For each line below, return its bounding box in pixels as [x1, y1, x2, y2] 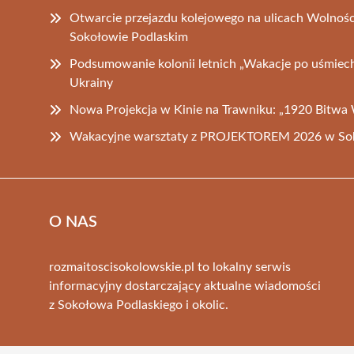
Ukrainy [70, 76, 113, 89]
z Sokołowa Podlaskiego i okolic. [49, 298, 228, 311]
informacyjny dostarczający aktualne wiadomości [49, 279, 321, 292]
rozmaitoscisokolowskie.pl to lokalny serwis [49, 260, 291, 273]
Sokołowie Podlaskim [70, 30, 188, 43]
